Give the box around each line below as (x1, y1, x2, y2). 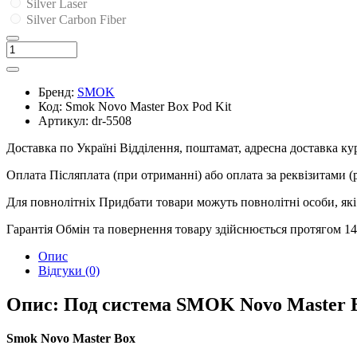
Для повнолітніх (6, 194, 96, 209)
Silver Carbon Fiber (23, 12, 126, 26)
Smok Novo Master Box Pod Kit (65, 99, 231, 113)
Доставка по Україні (6, 140, 116, 155)
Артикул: (38, 113, 88, 127)
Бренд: (38, 84, 74, 99)
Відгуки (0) (38, 263, 100, 277)
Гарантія (6, 222, 53, 236)
